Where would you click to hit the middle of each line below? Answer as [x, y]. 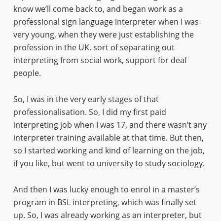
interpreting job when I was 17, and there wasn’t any [110, 125]
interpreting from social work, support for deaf [100, 60]
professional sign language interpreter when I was [106, 22]
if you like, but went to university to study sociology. [109, 163]
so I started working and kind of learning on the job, [109, 150]
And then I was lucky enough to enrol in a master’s [106, 189]
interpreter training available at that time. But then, [108, 138]
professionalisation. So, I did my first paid [90, 112]
